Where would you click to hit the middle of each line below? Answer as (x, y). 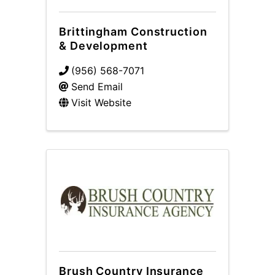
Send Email (97, 87)
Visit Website (101, 103)
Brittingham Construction (133, 32)
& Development (103, 46)
